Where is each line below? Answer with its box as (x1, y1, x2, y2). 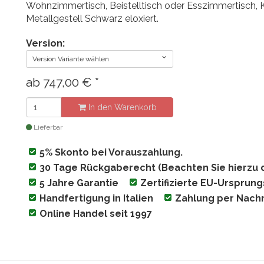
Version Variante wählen (32, 54, 109, 63)
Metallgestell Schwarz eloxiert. (26, 12, 159, 24)
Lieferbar (32, 123, 62, 131)
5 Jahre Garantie (39, 177, 118, 189)
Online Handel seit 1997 (39, 207, 152, 219)
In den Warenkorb (85, 102, 157, 112)
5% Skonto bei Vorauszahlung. (39, 146, 183, 158)
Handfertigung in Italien (39, 192, 153, 204)
